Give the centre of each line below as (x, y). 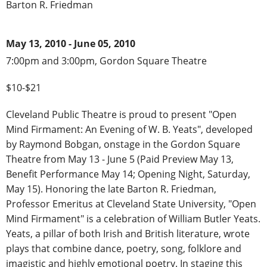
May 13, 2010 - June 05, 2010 (71, 44)
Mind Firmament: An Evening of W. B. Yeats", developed (129, 130)
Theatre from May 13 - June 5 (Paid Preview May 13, (120, 159)
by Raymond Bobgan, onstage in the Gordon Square (123, 145)
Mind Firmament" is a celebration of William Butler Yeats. (133, 219)
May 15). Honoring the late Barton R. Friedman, (111, 189)
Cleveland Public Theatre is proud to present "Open (121, 115)
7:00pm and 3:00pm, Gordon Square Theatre (106, 61)
